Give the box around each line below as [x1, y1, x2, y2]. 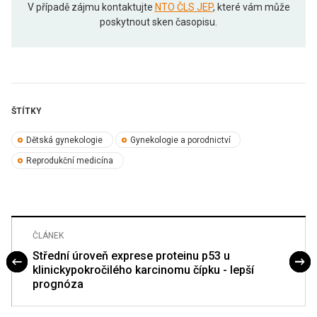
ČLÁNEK [33, 230, 64, 241]
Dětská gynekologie [26, 134, 103, 145]
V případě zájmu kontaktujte [27, 1, 155, 13]
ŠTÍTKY [11, 106, 42, 117]
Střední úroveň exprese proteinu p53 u [33, 248, 230, 263]
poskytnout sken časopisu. [100, 16, 217, 28]
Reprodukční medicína [26, 156, 114, 166]
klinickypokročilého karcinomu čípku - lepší [33, 263, 254, 277]
